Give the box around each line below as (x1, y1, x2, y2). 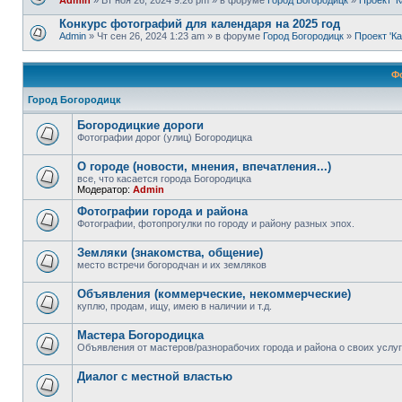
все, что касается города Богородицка (77, 173, 251, 184)
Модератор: (77, 184, 130, 195)
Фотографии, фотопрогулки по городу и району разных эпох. (77, 218, 354, 229)
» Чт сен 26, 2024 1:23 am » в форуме (86, 31, 263, 41)
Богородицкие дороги (77, 118, 204, 132)
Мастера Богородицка (77, 328, 204, 342)
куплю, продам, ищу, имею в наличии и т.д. (77, 301, 272, 311)
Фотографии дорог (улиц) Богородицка (77, 132, 252, 143)
